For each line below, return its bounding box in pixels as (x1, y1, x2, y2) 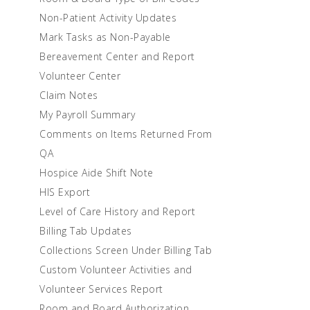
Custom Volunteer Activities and (39, 263, 192, 276)
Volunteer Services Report (39, 282, 163, 295)
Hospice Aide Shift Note (39, 166, 154, 179)
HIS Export (39, 185, 90, 199)
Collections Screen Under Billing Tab (39, 244, 212, 257)
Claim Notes (39, 89, 98, 102)
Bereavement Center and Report (39, 50, 195, 63)
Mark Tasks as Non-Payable (39, 30, 171, 44)
